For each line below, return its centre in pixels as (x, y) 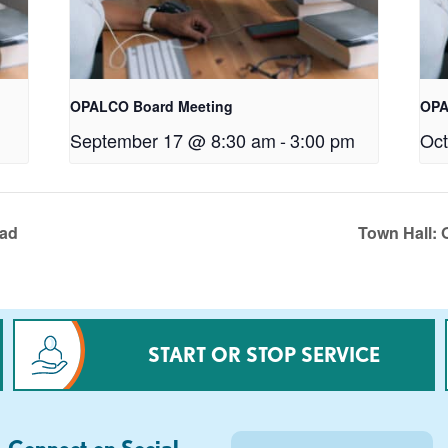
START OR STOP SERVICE (263, 354)
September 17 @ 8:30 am (173, 139)
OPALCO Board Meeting (152, 105)
